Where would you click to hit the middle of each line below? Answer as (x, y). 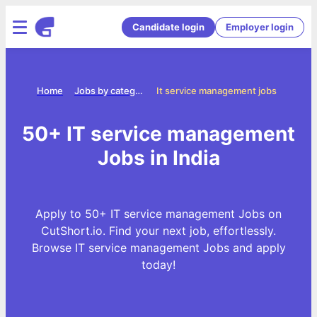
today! (158, 264)
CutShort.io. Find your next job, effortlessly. (158, 230)
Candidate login (168, 27)
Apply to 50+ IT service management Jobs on (158, 213)
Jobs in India (158, 157)
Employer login (260, 27)
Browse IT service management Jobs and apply (158, 247)
